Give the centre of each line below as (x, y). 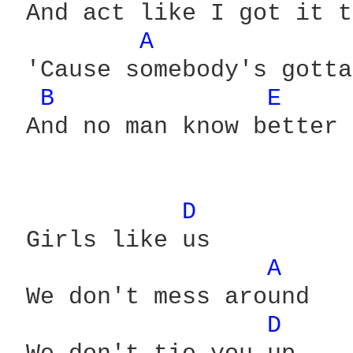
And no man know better (175, 127)
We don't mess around (161, 297)
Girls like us (111, 240)
